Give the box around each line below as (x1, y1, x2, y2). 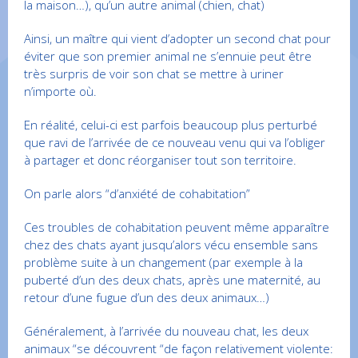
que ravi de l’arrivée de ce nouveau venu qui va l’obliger (24, 133, 325, 150)
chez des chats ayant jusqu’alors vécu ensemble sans (24, 236, 318, 253)
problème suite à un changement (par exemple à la (24, 253, 303, 270)
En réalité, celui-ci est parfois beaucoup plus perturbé (24, 116, 317, 133)
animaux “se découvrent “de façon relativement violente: (24, 340, 333, 356)
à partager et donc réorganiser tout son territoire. (24, 151, 296, 168)
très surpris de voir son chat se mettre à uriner (24, 65, 284, 82)
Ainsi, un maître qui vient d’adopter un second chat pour (24, 30, 331, 46)
